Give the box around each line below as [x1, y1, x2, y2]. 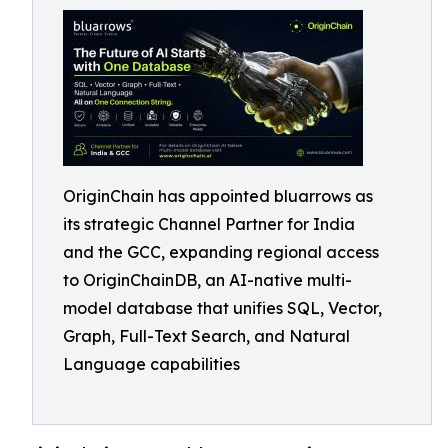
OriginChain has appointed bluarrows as [63, 186, 373, 206]
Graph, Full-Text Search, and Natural [63, 326, 350, 346]
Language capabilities [63, 354, 240, 374]
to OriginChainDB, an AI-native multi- [63, 270, 352, 290]
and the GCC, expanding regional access [63, 242, 379, 262]
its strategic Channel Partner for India [63, 214, 355, 234]
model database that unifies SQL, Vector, [63, 298, 382, 318]
